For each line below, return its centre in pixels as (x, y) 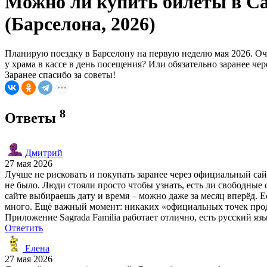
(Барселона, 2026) (80, 24)
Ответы (32, 118)
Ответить (24, 228)
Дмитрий (43, 153)
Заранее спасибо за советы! (60, 74)
